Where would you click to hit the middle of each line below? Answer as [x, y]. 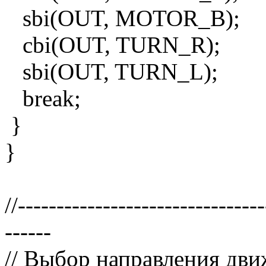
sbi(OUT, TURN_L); [111, 72]
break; [43, 99]
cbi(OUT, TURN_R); [113, 45]
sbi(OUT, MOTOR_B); [122, 18]
